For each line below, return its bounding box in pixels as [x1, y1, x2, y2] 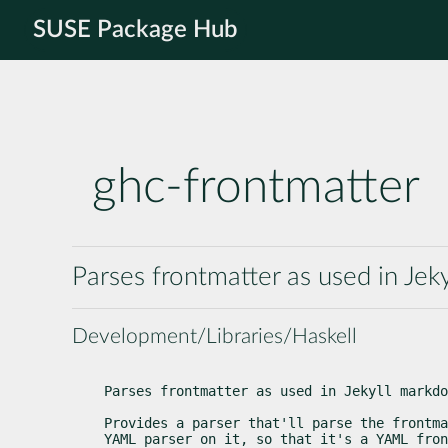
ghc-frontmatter [92, 163, 420, 212]
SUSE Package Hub [33, 18, 238, 42]
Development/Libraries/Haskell [72, 325, 357, 347]
